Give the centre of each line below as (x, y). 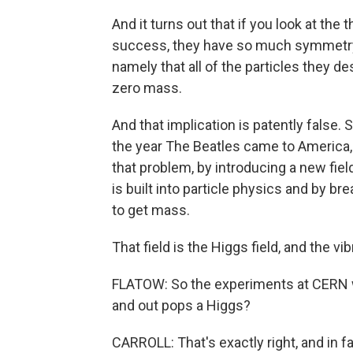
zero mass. (147, 88)
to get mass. (151, 210)
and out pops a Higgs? (181, 305)
